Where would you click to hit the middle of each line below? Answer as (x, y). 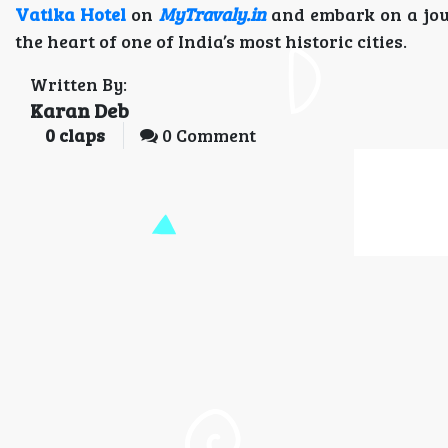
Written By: (78, 84)
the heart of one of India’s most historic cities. (211, 41)
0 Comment (207, 135)
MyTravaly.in (212, 14)
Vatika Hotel (71, 14)
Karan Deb (79, 110)
